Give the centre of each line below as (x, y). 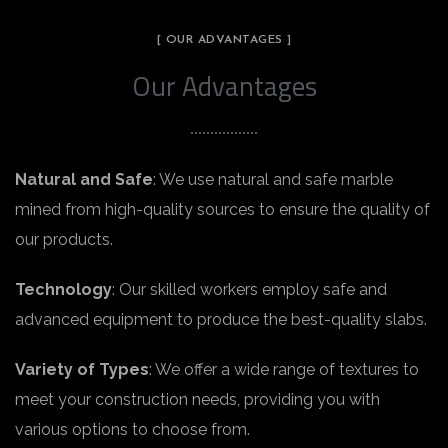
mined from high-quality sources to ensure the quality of (222, 209)
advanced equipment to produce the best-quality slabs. (221, 319)
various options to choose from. (132, 429)
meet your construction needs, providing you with (197, 399)
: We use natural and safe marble (273, 179)
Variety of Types (82, 369)
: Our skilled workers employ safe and (249, 289)
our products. (64, 239)
